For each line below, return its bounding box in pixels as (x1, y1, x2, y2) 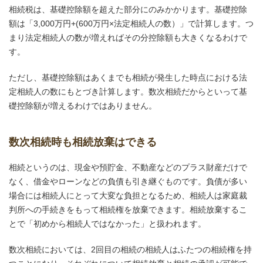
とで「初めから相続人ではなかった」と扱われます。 (9, 219, 206, 228)
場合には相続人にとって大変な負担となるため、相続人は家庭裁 (9, 191, 247, 200)
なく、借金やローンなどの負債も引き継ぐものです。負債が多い (9, 177, 247, 186)
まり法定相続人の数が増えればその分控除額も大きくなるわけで (9, 33, 247, 42)
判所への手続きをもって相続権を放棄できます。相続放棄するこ (9, 205, 247, 214)
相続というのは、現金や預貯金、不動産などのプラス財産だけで (9, 163, 247, 172)
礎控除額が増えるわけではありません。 (9, 101, 157, 110)
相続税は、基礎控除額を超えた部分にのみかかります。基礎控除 (9, 5, 247, 14)
